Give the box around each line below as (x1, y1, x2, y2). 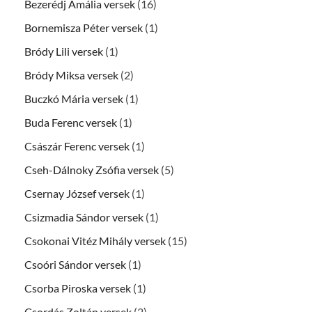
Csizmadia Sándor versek (24, 210, 143, 224)
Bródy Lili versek (24, 45, 103, 58)
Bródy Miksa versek (24, 68, 118, 82)
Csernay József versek (24, 187, 130, 201)
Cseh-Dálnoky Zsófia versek (24, 163, 159, 177)
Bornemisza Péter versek (24, 21, 143, 35)
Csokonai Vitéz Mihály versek (24, 234, 166, 248)
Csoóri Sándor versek (24, 258, 126, 272)
